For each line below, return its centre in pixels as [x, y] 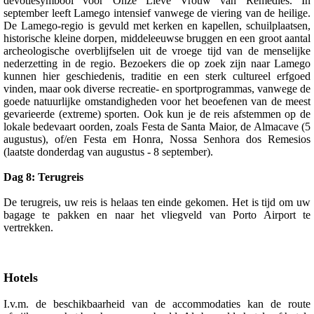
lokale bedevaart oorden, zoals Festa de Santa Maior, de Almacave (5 [157, 126]
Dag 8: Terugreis [43, 177]
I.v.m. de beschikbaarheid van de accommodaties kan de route [157, 303]
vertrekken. [28, 227]
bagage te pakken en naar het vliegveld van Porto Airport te [157, 214]
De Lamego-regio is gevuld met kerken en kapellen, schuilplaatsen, [157, 25]
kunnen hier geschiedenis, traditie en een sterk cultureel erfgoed [157, 76]
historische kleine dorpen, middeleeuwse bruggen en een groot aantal [157, 38]
